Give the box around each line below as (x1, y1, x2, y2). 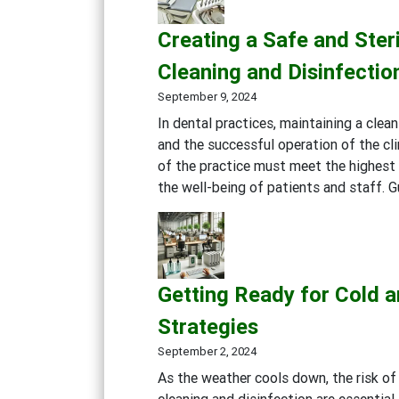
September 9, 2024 (158, 88, 256, 104)
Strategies (158, 313, 258, 339)
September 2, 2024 (158, 343, 256, 359)
